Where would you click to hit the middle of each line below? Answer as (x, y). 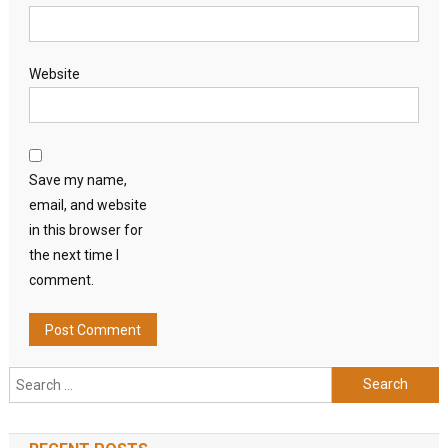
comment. (61, 279)
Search (353, 377)
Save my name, (77, 179)
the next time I (73, 254)
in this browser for (85, 229)
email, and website (87, 204)
